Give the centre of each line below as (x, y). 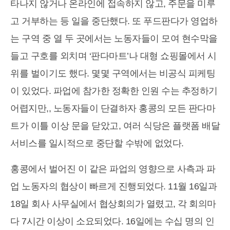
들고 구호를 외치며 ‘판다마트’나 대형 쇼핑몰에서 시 (113, 56)
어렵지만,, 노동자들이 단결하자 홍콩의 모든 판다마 (113, 109)
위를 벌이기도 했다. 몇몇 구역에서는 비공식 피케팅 (113, 74)
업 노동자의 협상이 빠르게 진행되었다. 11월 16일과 (113, 187)
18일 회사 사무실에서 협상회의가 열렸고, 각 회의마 (113, 204)
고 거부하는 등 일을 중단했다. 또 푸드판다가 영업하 (114, 21)
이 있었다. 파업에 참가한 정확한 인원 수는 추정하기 (114, 91)
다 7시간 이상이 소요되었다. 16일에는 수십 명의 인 (112, 222)
